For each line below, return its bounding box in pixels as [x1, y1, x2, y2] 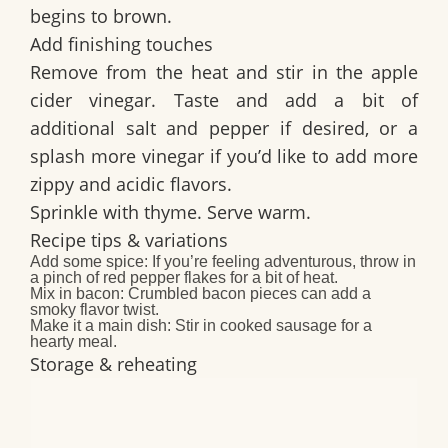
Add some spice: [30, 253, 148, 271]
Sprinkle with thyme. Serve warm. [30, 200, 311, 225]
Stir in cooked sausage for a [171, 317, 372, 335]
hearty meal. [30, 333, 117, 351]
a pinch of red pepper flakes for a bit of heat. [30, 269, 338, 287]
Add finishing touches [30, 32, 213, 57]
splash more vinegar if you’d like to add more [30, 144, 418, 169]
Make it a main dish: [30, 317, 171, 335]
